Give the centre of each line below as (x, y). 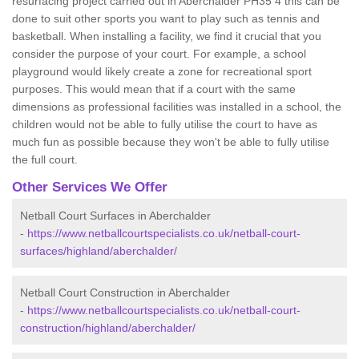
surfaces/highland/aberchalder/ (99, 251)
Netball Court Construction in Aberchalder (125, 292)
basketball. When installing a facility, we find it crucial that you (167, 36)
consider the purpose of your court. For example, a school (159, 54)
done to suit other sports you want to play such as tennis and (166, 18)
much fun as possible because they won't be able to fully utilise (171, 142)
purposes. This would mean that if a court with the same (154, 89)
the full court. (45, 159)
